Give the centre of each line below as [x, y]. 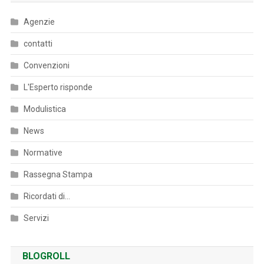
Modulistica [44, 109]
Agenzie [39, 22]
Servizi [36, 218]
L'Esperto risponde [58, 87]
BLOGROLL [46, 256]
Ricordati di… [47, 196]
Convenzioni [46, 65]
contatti [38, 44]
